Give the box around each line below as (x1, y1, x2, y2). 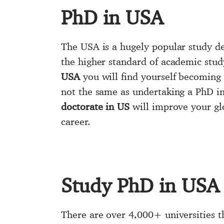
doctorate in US (61, 100, 130, 112)
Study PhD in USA (61, 173, 219, 197)
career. (61, 115, 90, 127)
